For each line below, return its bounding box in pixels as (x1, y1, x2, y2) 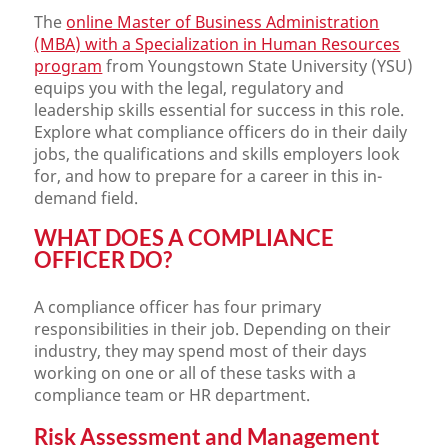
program (34, 55, 103, 77)
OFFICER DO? (34, 246, 173, 273)
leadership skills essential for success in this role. (34, 99, 405, 121)
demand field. (34, 187, 139, 209)
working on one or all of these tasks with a (34, 362, 357, 384)
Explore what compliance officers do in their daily (34, 121, 408, 143)
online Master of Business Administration (66, 11, 380, 33)
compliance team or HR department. (34, 384, 311, 406)
